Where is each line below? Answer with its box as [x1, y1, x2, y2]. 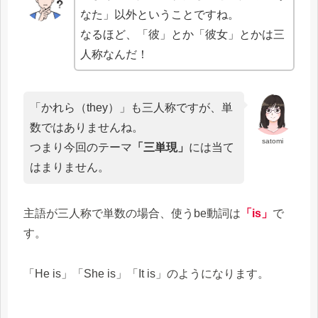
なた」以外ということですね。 [80, 8, 240, 21]
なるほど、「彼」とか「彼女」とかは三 [80, 28, 285, 40]
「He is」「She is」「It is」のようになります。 [23, 268, 269, 280]
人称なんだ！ [80, 48, 149, 60]
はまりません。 [30, 160, 109, 173]
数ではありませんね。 [30, 121, 143, 133]
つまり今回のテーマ [30, 141, 132, 153]
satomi [262, 136, 284, 145]
